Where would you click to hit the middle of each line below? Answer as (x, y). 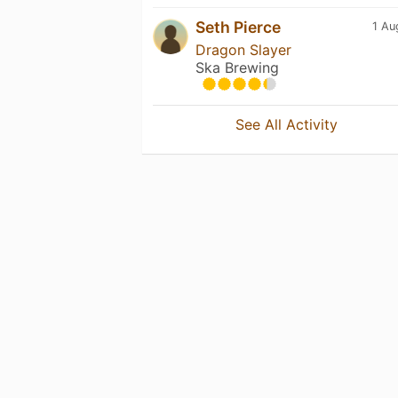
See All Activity (287, 124)
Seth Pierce (238, 27)
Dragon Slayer (243, 49)
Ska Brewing (237, 67)
